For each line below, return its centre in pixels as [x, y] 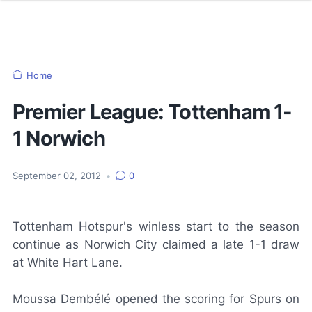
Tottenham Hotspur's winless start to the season [156, 226]
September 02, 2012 [58, 176]
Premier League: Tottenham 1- [153, 112]
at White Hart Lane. [68, 263]
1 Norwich [59, 138]
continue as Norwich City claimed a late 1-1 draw [156, 244]
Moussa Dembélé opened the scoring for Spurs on [156, 299]
